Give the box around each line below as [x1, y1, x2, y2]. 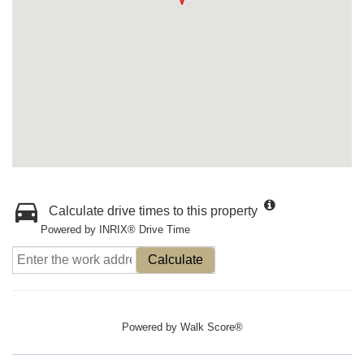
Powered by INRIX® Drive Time [41, 223, 190, 236]
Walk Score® [180, 321, 243, 333]
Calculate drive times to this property [49, 204, 258, 218]
